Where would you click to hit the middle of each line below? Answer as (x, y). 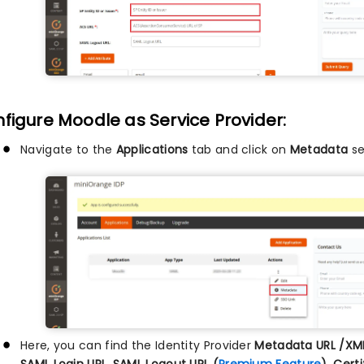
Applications (152, 149)
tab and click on (239, 149)
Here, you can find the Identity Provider (138, 345)
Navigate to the (68, 149)
